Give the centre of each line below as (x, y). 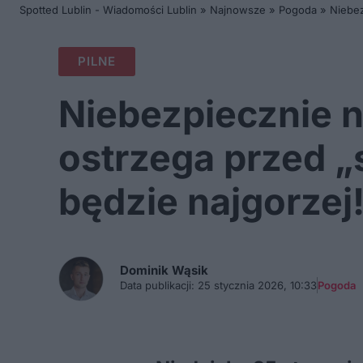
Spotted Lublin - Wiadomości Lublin (108, 10)
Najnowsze (238, 10)
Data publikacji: (157, 285)
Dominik (146, 270)
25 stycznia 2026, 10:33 (256, 285)
